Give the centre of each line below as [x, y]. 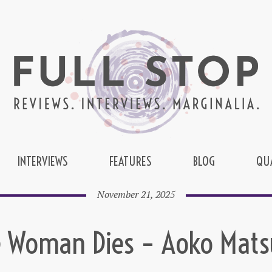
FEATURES [130, 161]
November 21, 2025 [136, 195]
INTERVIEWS [42, 161]
